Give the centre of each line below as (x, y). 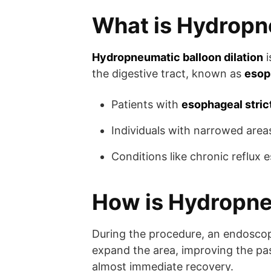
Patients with (146, 104)
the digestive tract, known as (168, 73)
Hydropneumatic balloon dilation (178, 57)
